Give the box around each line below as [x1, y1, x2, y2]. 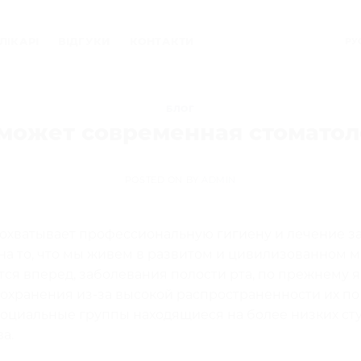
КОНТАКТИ [129, 35, 195, 48]
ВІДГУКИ [57, 35, 111, 48]
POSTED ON [124, 173, 186, 185]
